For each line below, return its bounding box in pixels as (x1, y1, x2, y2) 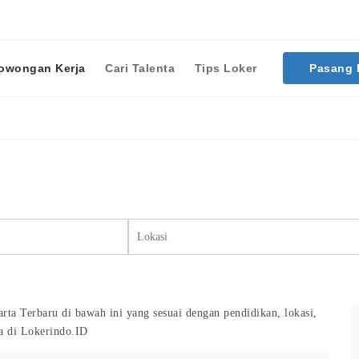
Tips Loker (194, 62, 257, 75)
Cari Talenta (105, 62, 175, 75)
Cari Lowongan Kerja (95, 184, 264, 202)
